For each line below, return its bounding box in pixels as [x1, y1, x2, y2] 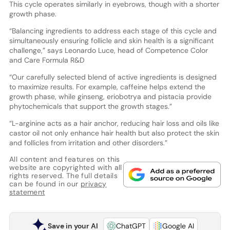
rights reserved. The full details [9, 170, 118, 180]
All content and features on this [9, 154, 120, 164]
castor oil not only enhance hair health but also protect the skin [9, 128, 219, 138]
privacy [80, 179, 107, 188]
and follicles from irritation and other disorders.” [9, 138, 167, 147]
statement [9, 187, 45, 197]
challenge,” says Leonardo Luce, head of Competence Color [9, 45, 208, 55]
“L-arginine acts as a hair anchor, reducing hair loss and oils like [9, 118, 219, 128]
